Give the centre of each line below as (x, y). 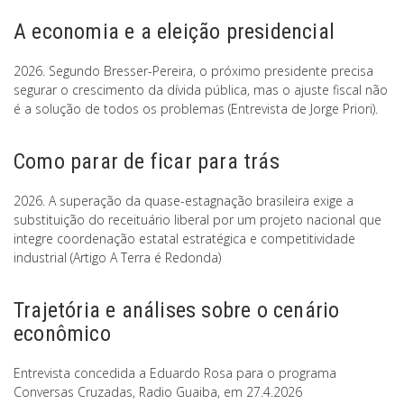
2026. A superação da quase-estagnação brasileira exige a (184, 201)
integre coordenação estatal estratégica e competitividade (184, 239)
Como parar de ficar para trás (147, 162)
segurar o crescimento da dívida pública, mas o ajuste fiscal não (201, 90)
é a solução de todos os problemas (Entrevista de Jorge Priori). (196, 109)
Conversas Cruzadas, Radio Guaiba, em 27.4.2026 (158, 392)
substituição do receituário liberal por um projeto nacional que (197, 220)
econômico (62, 334)
